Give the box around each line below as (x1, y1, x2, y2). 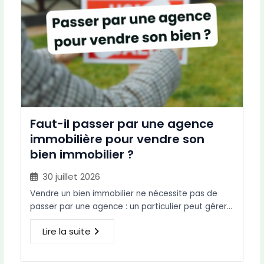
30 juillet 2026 (42, 170, 101, 183)
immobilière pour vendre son (30, 131, 205, 148)
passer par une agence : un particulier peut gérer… (30, 201, 233, 213)
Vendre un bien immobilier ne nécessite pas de (30, 188, 218, 200)
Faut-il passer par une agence (30, 115, 214, 133)
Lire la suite (42, 225, 91, 238)
